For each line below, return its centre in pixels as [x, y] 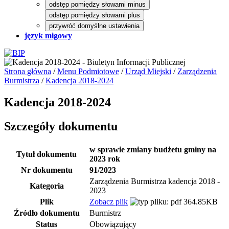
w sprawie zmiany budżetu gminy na [153, 149]
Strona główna [28, 71]
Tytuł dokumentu [47, 154]
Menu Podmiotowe [88, 71]
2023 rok [105, 158]
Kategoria [47, 186]
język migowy [48, 36]
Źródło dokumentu [47, 213]
